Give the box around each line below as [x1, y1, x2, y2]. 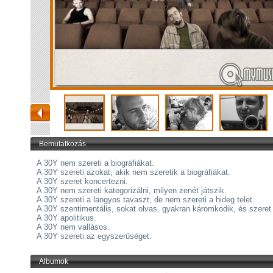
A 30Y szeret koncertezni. [37, 177, 128, 186]
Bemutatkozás [39, 140, 86, 148]
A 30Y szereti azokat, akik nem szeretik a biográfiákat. [37, 168, 230, 177]
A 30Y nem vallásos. [37, 222, 110, 232]
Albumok [39, 257, 68, 266]
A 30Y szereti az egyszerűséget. [37, 232, 157, 241]
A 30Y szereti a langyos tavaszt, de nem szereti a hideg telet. [37, 195, 255, 204]
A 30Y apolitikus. [37, 213, 96, 222]
